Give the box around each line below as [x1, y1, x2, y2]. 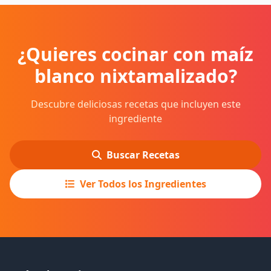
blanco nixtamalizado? [34, 64, 237, 88]
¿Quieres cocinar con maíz [18, 42, 253, 67]
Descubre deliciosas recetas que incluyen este [30, 97, 241, 111]
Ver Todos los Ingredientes [79, 177, 206, 191]
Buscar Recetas [106, 148, 180, 162]
